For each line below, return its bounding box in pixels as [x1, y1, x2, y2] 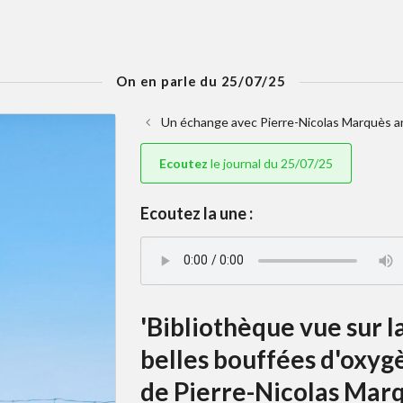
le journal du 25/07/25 [207, 155, 333, 171]
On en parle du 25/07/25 [116, 72, 286, 89]
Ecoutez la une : [139, 202, 253, 223]
